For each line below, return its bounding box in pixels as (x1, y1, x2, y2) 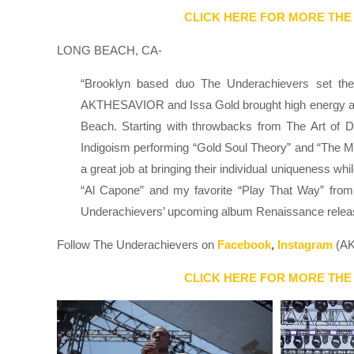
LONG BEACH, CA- (57, 43, 162, 58)
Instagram (277, 238, 333, 252)
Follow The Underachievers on (57, 238, 217, 252)
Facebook (217, 238, 271, 252)
